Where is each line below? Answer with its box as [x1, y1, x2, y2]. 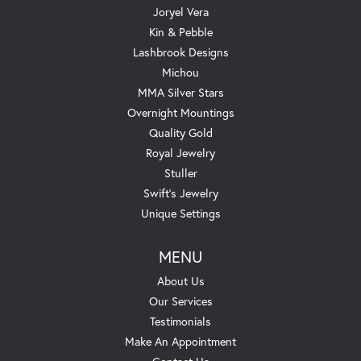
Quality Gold [148, 125, 213, 141]
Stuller [164, 165, 197, 181]
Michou [162, 64, 199, 81]
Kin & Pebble [148, 24, 213, 40]
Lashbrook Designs [132, 44, 229, 60]
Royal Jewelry [146, 145, 215, 161]
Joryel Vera [152, 4, 209, 20]
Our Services [148, 293, 213, 309]
